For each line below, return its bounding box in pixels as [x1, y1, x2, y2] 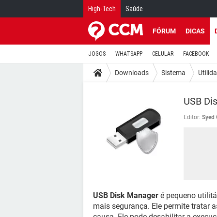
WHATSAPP [115, 50, 142, 57]
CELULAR [152, 50, 173, 57]
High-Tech [88, 5, 116, 13]
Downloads [115, 68, 149, 77]
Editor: [184, 114, 201, 121]
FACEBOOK [183, 50, 209, 57]
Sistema [161, 68, 186, 77]
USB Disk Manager [93, 191, 158, 200]
